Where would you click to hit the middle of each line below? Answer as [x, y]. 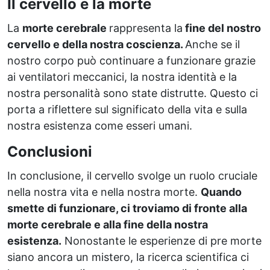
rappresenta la [146, 28]
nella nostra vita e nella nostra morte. [104, 192]
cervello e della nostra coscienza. [96, 44]
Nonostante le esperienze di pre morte [162, 240]
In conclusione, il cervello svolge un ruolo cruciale [132, 175]
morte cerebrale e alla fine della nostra [108, 224]
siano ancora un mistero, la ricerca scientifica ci [128, 257]
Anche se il [212, 44]
